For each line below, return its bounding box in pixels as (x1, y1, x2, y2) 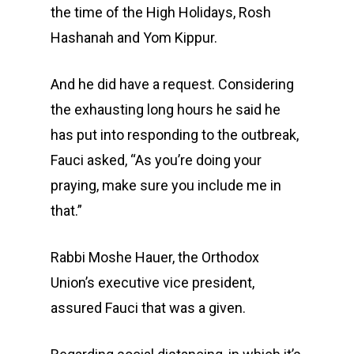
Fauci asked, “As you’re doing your (51, 152, 262, 168)
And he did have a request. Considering (51, 76, 294, 92)
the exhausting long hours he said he (51, 101, 281, 118)
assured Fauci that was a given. (51, 299, 246, 316)
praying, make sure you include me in (51, 177, 281, 194)
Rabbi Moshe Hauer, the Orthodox (51, 249, 259, 265)
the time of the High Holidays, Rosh (51, 4, 271, 21)
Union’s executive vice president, (51, 274, 254, 291)
